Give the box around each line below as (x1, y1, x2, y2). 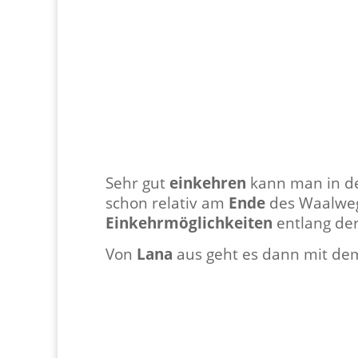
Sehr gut (105, 173, 169, 193)
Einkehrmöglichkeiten (105, 213, 272, 233)
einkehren (169, 173, 246, 193)
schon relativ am (105, 193, 229, 213)
